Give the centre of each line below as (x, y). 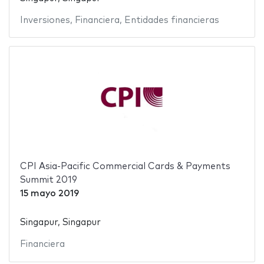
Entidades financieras (171, 20)
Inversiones (45, 20)
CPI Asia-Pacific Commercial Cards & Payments (125, 166)
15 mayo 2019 (49, 193)
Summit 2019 (48, 180)
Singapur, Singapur (60, 223)
